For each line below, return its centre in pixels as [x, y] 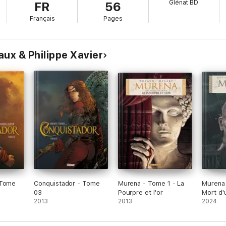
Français [42, 19]
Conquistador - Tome [67, 183]
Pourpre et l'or [140, 192]
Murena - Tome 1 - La [151, 183]
